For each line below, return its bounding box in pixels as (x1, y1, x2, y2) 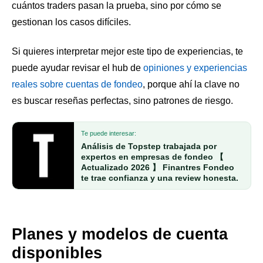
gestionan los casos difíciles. (12, 16, 131, 27)
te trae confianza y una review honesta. (81, 173, 238, 183)
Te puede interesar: (81, 130, 136, 137)
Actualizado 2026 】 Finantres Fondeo (81, 163, 234, 173)
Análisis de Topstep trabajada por (81, 141, 217, 151)
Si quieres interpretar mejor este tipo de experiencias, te (12, 46, 243, 56)
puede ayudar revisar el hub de (12, 62, 143, 73)
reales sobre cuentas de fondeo (12, 79, 143, 89)
